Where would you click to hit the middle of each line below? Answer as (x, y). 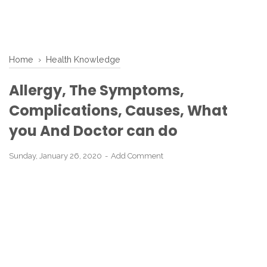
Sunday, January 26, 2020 (56, 156)
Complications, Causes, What (118, 111)
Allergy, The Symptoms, (97, 90)
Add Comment (137, 156)
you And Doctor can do (93, 131)
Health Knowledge (83, 59)
